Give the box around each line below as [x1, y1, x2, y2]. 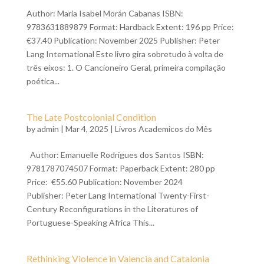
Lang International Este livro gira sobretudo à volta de [26, 49, 223, 59]
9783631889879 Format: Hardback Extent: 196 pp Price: [26, 22, 236, 32]
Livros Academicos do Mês [114, 124, 212, 134]
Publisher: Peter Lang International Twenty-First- [26, 190, 209, 200]
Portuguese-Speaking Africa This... [26, 217, 154, 227]
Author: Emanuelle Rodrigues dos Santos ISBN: [26, 150, 204, 160]
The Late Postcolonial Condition [26, 111, 156, 123]
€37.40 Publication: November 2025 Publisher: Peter [26, 35, 220, 45]
